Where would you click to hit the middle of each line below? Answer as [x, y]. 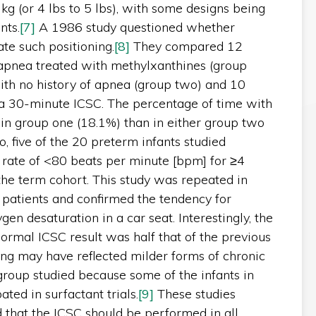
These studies [194, 293]
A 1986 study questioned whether [135, 27]
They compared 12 [186, 46]
